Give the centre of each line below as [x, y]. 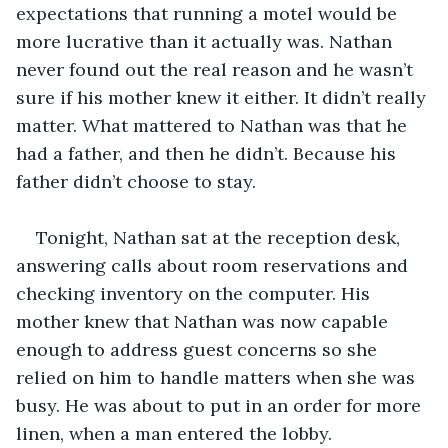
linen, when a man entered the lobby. [174, 433]
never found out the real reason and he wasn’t [217, 69]
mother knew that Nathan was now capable [204, 321]
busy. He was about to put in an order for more [221, 405]
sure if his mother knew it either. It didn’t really [223, 97]
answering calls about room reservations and [214, 265]
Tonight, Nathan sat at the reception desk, [220, 237]
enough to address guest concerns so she [199, 349]
